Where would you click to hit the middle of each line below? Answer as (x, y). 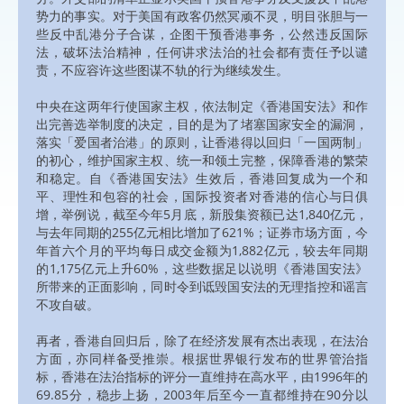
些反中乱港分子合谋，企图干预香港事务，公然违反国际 (202, 33)
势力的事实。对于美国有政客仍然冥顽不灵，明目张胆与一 (202, 15)
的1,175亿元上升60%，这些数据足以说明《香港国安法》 (202, 268)
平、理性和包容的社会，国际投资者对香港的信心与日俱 (202, 196)
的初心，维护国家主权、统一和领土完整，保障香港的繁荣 (202, 160)
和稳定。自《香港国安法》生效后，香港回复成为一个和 (202, 178)
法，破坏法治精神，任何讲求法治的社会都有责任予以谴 (202, 51)
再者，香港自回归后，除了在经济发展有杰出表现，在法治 (202, 340)
